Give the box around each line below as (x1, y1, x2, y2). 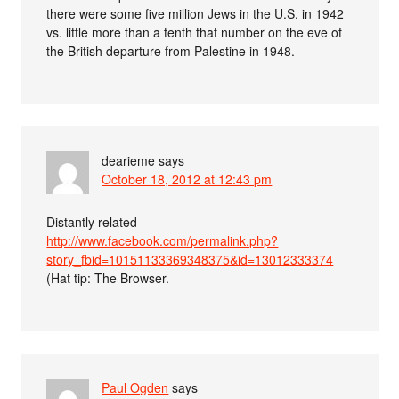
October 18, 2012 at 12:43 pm (102, 170, 273, 189)
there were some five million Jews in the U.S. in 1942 (46, 4, 345, 23)
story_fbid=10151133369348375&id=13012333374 (46, 250, 334, 269)
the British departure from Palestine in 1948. (46, 42, 296, 61)
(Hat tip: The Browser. (46, 269, 170, 288)
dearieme (102, 151, 156, 170)
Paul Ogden (102, 379, 169, 397)
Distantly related (46, 213, 138, 232)
